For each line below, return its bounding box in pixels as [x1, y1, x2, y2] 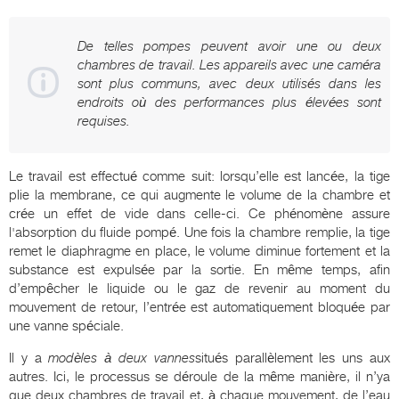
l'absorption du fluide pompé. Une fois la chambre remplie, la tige [9, 224, 390, 240]
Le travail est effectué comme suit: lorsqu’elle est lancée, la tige [9, 167, 390, 184]
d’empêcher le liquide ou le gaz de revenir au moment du [9, 280, 390, 297]
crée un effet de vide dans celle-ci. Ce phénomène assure [9, 205, 390, 222]
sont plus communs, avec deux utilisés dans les [77, 75, 381, 92]
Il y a [9, 349, 49, 366]
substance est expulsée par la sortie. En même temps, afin [9, 261, 390, 278]
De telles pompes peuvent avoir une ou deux [77, 37, 381, 54]
